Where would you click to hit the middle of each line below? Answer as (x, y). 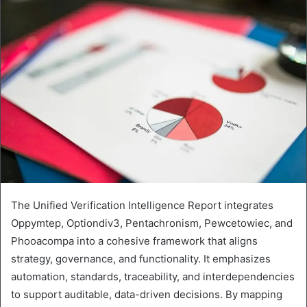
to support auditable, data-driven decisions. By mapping (147, 294)
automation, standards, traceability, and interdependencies (153, 276)
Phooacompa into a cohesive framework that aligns (134, 241)
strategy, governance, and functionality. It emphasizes (141, 258)
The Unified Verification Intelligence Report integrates (142, 205)
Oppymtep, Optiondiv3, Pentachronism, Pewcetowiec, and (152, 223)
